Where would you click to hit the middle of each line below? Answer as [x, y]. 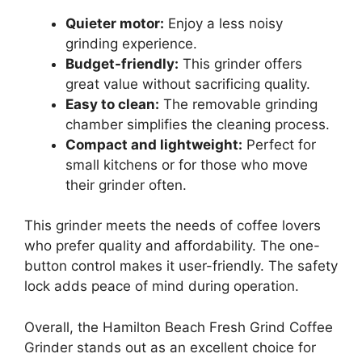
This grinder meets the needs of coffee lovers [173, 226]
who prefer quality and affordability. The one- [172, 246]
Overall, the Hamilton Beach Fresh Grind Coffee [179, 327]
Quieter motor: [115, 23]
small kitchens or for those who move [187, 164]
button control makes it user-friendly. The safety [181, 266]
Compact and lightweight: [154, 144]
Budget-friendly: [122, 63]
